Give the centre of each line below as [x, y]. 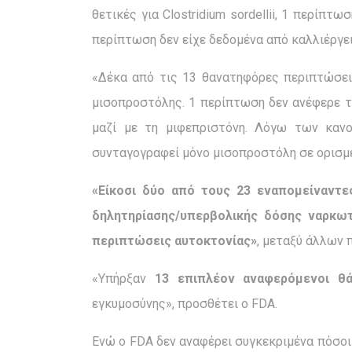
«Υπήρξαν [123, 279]
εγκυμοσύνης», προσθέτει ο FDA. [185, 304]
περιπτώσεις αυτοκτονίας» [174, 241]
